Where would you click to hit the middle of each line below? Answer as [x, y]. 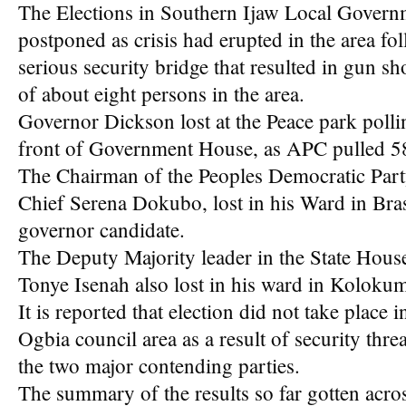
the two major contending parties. [159, 365]
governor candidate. [101, 229]
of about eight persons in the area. [161, 93]
